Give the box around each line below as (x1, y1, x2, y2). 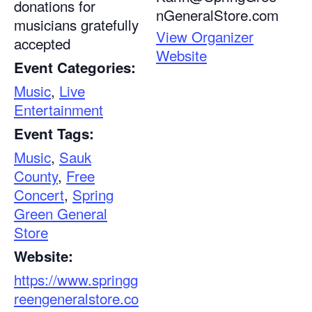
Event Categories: (14, 57, 136, 78)
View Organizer (156, 26, 253, 47)
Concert (14, 184, 64, 205)
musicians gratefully (14, 14, 139, 36)
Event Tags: (14, 123, 94, 144)
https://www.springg (14, 269, 138, 290)
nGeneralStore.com (156, 4, 279, 26)
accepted (14, 33, 70, 54)
